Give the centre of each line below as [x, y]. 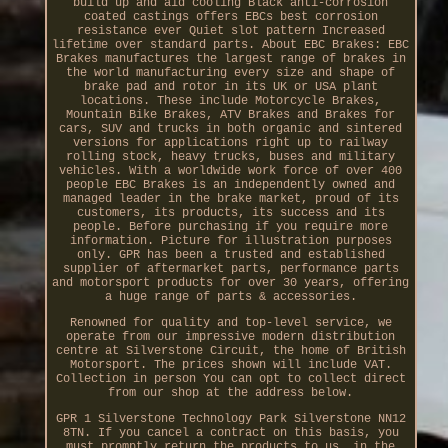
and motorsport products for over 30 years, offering [231, 283]
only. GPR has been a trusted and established [230, 255]
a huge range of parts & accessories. [230, 297]
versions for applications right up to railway [231, 143]
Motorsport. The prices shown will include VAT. [230, 365]
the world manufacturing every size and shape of [231, 73]
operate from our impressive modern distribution [231, 337]
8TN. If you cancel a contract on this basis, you [230, 433]
